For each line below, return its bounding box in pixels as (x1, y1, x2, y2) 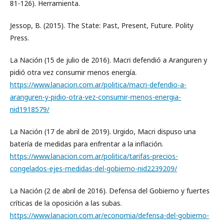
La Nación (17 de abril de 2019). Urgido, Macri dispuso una (10, 127, 196, 136)
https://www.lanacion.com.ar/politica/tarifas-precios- (10, 151, 178, 161)
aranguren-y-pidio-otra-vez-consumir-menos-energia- (10, 92, 181, 102)
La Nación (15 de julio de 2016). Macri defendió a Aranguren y (10, 55, 207, 65)
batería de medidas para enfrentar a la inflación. (10, 139, 163, 148)
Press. (10, 33, 29, 42)
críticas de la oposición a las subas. (10, 198, 122, 208)
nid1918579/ (10, 105, 49, 114)
